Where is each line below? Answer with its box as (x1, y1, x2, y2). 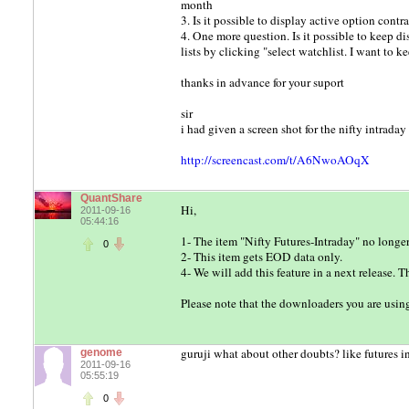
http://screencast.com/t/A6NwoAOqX (181, 152, 370, 168)
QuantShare (80, 192, 142, 204)
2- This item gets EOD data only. (181, 248, 342, 265)
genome (80, 346, 122, 359)
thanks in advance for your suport (181, 74, 344, 90)
